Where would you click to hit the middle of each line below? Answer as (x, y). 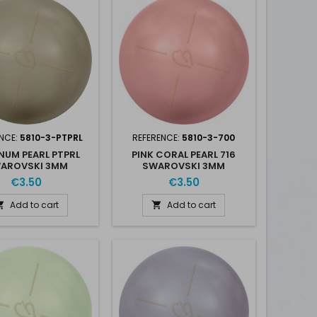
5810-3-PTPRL (51, 138)
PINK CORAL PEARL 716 (184, 155)
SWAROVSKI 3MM (184, 166)
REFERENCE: (157, 138)
